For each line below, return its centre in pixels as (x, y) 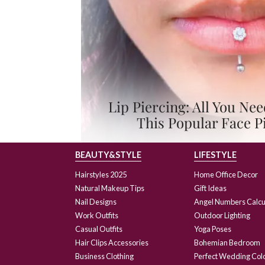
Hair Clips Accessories (112, 242)
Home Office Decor (226, 174)
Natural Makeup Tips (109, 188)
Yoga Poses (213, 229)
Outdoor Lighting (222, 215)
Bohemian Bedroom (227, 242)
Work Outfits (96, 215)
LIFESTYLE (216, 154)
